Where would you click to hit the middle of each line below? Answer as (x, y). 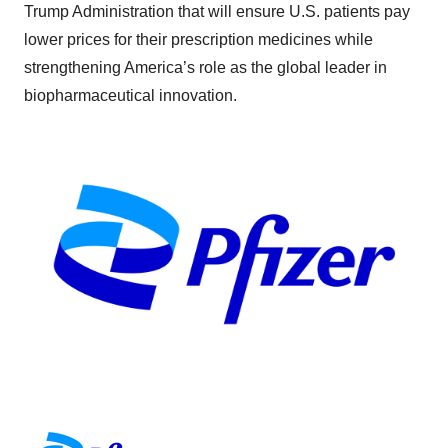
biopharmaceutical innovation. (130, 95)
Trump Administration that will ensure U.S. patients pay (217, 11)
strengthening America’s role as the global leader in (205, 67)
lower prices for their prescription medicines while (198, 39)
